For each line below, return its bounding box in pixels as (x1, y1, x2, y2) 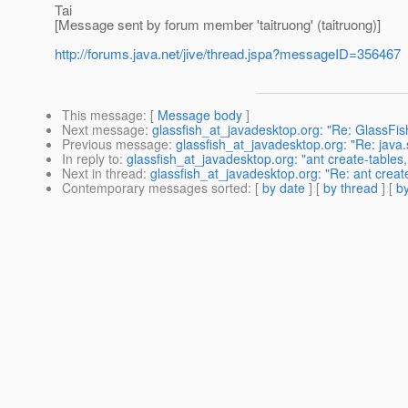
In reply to (62, 149, 119, 168)
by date (262, 178, 305, 198)
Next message (62, 120, 145, 139)
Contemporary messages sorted (62, 178, 248, 198)
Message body (158, 106, 242, 125)
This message (62, 106, 143, 125)
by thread (323, 178, 378, 198)
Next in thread (62, 164, 143, 183)
